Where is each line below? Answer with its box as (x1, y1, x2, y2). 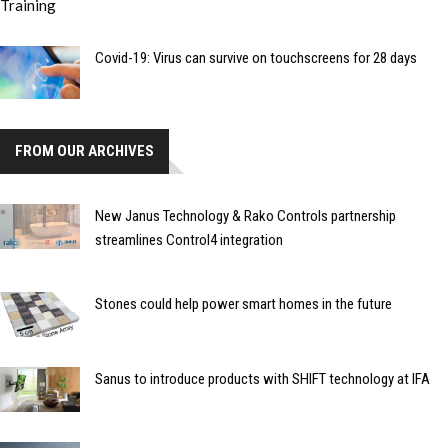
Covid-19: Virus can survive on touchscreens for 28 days (95, 48, 417, 67)
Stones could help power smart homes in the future (95, 294, 392, 313)
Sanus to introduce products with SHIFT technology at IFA (95, 369, 430, 388)
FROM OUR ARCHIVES (15, 141, 154, 160)
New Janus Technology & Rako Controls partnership (95, 206, 396, 225)
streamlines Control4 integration (95, 230, 283, 249)
